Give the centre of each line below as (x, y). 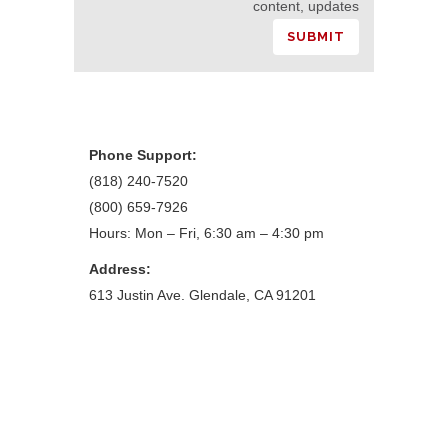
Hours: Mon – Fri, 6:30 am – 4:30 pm (206, 233)
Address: (120, 269)
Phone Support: (143, 155)
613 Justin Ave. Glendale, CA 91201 (202, 295)
